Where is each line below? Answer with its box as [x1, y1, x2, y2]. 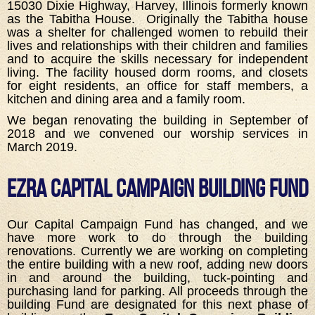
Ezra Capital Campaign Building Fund [7, 174, 308, 202]
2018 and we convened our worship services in [7, 126, 308, 141]
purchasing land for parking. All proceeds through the [7, 283, 308, 298]
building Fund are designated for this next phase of [7, 297, 308, 311]
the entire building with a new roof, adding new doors [7, 257, 308, 271]
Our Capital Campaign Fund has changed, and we [7, 217, 308, 231]
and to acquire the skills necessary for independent [7, 52, 308, 67]
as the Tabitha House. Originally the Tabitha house [7, 12, 308, 27]
